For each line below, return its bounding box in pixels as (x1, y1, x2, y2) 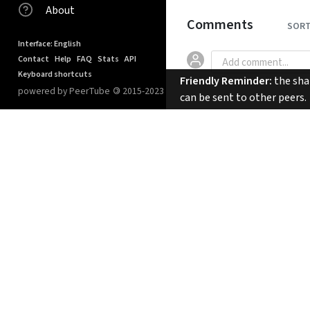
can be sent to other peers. (180, 90, 309, 105)
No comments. (187, 107, 257, 122)
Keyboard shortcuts (18, 69, 92, 80)
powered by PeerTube (18, 84, 110, 98)
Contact (18, 53, 49, 65)
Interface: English (18, 38, 81, 50)
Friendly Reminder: (180, 73, 272, 89)
